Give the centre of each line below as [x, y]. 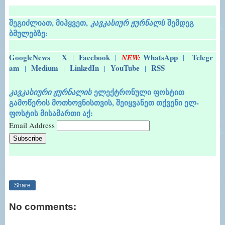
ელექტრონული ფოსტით [138, 92]
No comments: [43, 206]
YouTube [125, 68]
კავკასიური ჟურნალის [50, 92]
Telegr [202, 58]
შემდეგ [179, 23]
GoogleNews [30, 58]
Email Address [33, 125]
